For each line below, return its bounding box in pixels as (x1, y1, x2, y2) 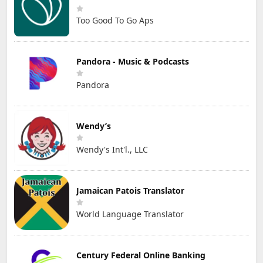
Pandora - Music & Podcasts (76, 55, 189, 67)
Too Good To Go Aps (76, 14, 154, 26)
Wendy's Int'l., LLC (76, 143, 148, 155)
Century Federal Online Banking (76, 249, 205, 261)
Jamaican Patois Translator (76, 184, 184, 196)
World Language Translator (76, 208, 184, 220)
